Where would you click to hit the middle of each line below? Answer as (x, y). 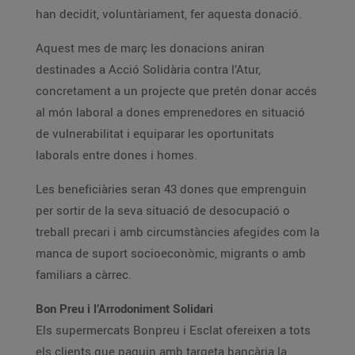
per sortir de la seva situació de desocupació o (163, 210)
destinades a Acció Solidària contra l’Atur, (148, 69)
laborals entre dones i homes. (116, 155)
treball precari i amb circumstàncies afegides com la (177, 231)
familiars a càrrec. (84, 274)
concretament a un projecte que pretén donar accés (176, 90)
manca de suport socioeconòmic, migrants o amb (171, 253)
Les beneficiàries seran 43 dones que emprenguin (171, 189)
